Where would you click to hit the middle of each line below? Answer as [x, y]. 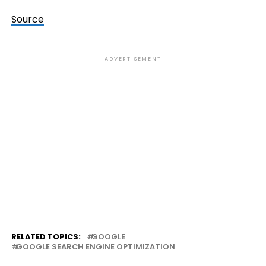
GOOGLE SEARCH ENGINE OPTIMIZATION [95, 247]
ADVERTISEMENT [133, 59]
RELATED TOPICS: [46, 237]
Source [27, 19]
